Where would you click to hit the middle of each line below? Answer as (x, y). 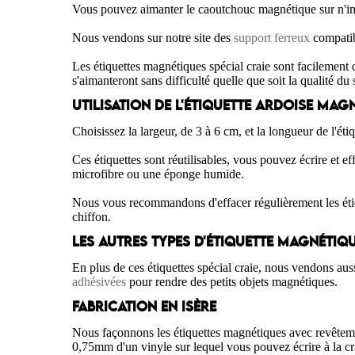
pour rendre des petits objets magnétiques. (232, 282)
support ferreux (272, 38)
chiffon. (92, 217)
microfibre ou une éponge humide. (158, 174)
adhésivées (99, 282)
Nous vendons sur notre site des (153, 38)
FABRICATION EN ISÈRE (145, 308)
